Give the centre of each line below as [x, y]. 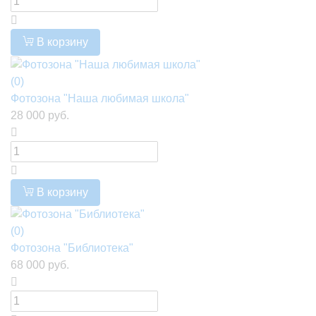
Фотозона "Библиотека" [72, 248]
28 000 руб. [40, 115]
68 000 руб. [40, 265]
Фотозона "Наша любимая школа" [100, 98]
